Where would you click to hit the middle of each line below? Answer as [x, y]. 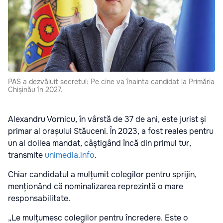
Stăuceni [90, 131]
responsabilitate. [39, 198]
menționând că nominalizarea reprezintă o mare [96, 186]
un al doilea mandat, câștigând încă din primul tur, [100, 143]
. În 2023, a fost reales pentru [160, 131]
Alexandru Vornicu [42, 119]
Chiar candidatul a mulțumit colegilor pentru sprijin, [102, 174]
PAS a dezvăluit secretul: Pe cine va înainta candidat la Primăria [111, 81]
